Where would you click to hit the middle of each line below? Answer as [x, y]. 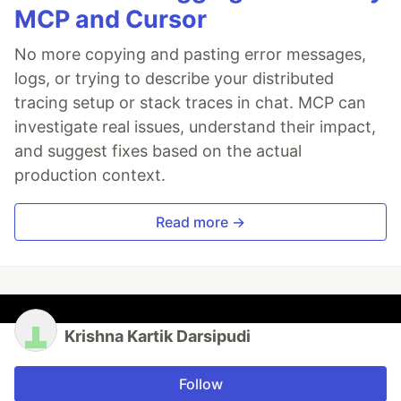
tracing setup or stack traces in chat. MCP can [190, 103]
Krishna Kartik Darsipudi [158, 337]
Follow [200, 384]
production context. [90, 175]
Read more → [200, 222]
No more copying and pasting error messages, [190, 55]
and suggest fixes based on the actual [158, 151]
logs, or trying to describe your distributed [174, 79]
